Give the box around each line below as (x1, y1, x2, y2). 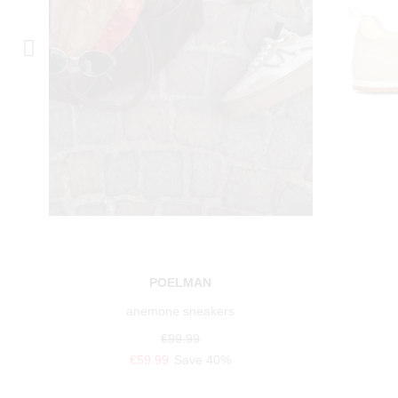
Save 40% (174, 353, 232, 368)
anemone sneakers (126, 304, 235, 319)
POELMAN (149, 275, 212, 291)
